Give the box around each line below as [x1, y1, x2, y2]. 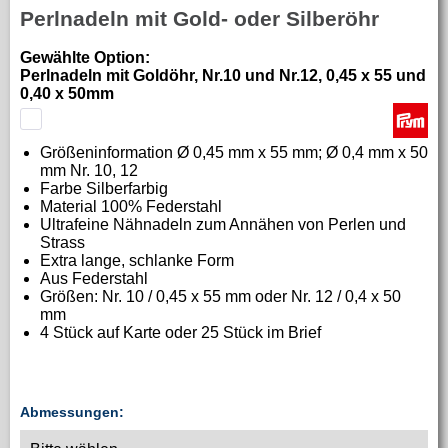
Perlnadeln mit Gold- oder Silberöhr [20, 6, 379, 30]
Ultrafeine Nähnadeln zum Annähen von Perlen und [40, 215, 406, 233]
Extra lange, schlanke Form [40, 251, 234, 269]
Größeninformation [40, 143, 177, 161]
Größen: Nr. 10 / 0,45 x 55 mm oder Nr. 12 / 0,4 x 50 [40, 287, 401, 305]
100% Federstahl [101, 197, 222, 215]
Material [40, 197, 101, 215]
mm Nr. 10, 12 [40, 161, 138, 179]
